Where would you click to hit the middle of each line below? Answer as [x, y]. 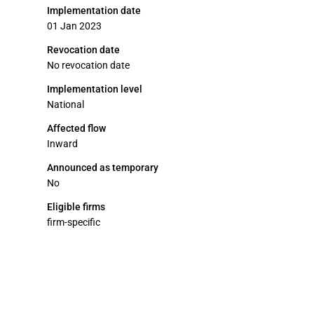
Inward [62, 144]
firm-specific [74, 222]
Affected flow [76, 128]
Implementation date [94, 11]
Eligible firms [76, 207]
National [66, 104]
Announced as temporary [103, 168]
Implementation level [95, 89]
